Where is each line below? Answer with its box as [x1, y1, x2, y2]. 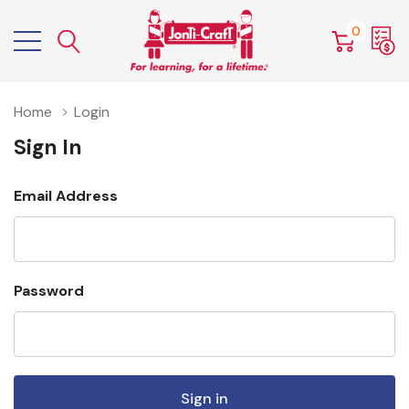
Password [14, 281, 84, 300]
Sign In [14, 133, 82, 161]
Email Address [14, 186, 118, 205]
